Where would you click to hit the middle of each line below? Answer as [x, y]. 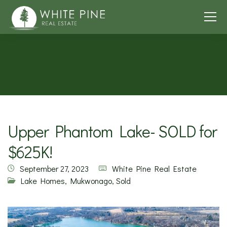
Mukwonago [91, 181]
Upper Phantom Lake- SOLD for [112, 131]
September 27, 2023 [54, 168]
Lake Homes [43, 181]
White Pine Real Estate [154, 168]
